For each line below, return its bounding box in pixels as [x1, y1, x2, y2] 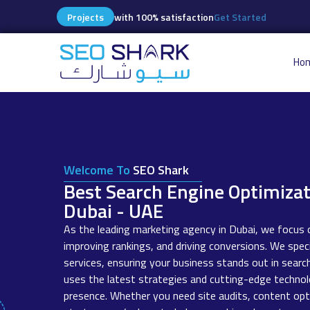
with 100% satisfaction [114, 10, 214, 24]
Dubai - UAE [64, 195, 163, 226]
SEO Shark [130, 160, 189, 179]
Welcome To [64, 160, 130, 179]
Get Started [214, 10, 266, 24]
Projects [67, 10, 104, 24]
